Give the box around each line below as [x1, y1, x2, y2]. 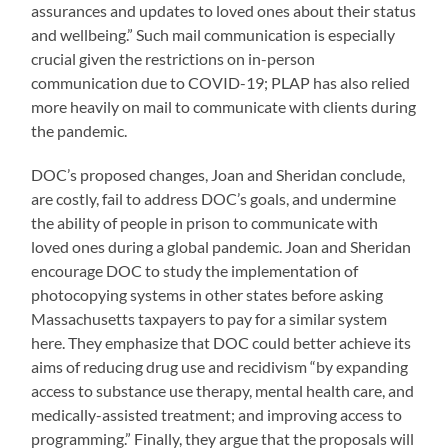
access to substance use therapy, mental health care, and [31, 380, 415, 400]
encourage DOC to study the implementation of [31, 260, 359, 280]
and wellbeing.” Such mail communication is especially [31, 24, 396, 44]
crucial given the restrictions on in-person [31, 48, 316, 68]
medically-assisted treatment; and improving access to [31, 404, 403, 424]
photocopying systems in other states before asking [31, 284, 384, 304]
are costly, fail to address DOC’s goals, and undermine [31, 188, 397, 208]
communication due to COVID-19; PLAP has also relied [31, 72, 411, 92]
